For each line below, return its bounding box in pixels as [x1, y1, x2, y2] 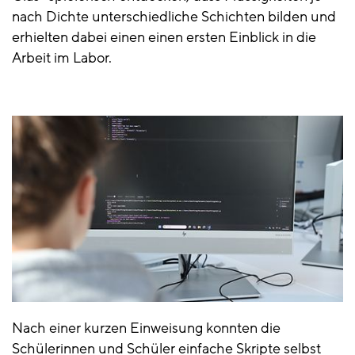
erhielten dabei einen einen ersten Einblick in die [12, 27, 316, 47]
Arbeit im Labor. [12, 48, 112, 67]
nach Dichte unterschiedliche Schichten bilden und [12, 6, 336, 26]
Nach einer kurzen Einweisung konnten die [12, 318, 281, 338]
